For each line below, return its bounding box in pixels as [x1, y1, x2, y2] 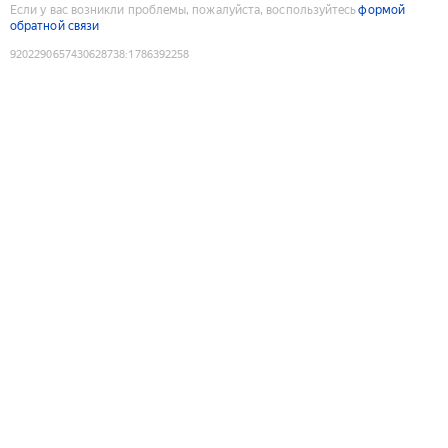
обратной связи [10, 18, 100, 33]
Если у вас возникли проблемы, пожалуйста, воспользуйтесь [10, 2, 357, 17]
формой [358, 2, 405, 17]
